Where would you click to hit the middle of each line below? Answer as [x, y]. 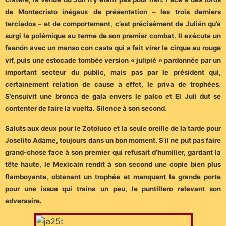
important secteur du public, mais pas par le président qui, [113, 72]
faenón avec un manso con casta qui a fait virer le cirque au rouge [113, 48]
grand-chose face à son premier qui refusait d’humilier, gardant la [113, 152]
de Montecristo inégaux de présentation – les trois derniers [113, 12]
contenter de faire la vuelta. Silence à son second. [86, 109]
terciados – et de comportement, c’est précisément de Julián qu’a [113, 24]
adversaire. [23, 201]
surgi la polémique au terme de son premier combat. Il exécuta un [113, 36]
